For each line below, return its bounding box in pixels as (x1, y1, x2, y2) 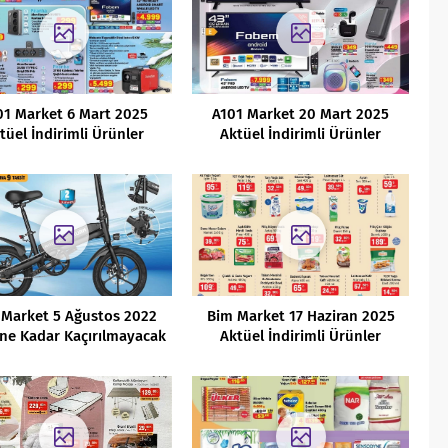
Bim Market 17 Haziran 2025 (206, 306, 395, 325)
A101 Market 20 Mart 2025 (212, 104, 390, 123)
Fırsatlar (36, 346, 92, 365)
